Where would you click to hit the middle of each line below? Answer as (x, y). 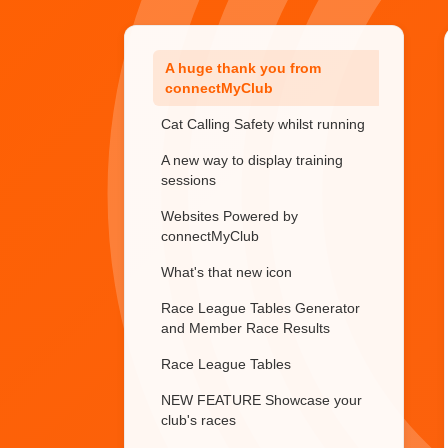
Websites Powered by (229, 216)
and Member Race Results (245, 328)
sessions (188, 180)
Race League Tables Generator (260, 308)
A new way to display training (252, 160)
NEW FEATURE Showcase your (261, 400)
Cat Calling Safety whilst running (263, 124)
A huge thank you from (243, 68)
